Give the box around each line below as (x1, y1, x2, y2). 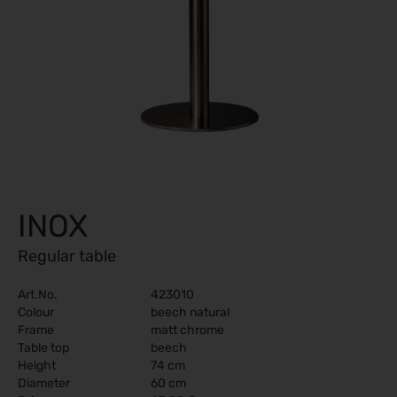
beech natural (151, 305, 230, 320)
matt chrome (151, 323, 224, 338)
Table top (18, 340, 69, 355)
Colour (18, 305, 54, 320)
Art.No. (18, 287, 58, 302)
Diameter (18, 376, 70, 391)
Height (18, 358, 56, 373)
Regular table (18, 246, 116, 266)
